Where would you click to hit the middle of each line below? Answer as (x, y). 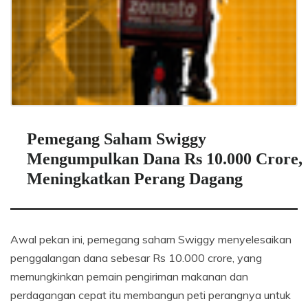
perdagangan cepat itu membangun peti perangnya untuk (151, 295)
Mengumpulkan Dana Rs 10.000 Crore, (165, 158)
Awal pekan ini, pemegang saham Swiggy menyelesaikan (151, 239)
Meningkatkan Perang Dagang (135, 178)
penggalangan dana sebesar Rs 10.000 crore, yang (136, 257)
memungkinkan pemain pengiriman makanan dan (129, 276)
